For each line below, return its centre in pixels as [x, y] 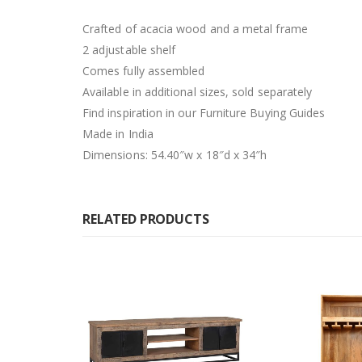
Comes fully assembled [144, 70]
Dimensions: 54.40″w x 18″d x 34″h [175, 154]
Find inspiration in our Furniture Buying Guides [204, 112]
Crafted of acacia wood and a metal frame [195, 28]
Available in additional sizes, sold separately [198, 91]
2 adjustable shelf [129, 49]
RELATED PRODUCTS [146, 219]
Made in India [118, 133]
